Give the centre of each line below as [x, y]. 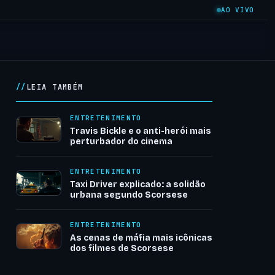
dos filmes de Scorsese [122, 248]
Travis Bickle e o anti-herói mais [141, 131]
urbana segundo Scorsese [129, 195]
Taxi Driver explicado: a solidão [138, 184]
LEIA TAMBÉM [55, 87]
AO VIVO [238, 10]
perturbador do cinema [121, 141]
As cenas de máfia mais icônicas [141, 238]
